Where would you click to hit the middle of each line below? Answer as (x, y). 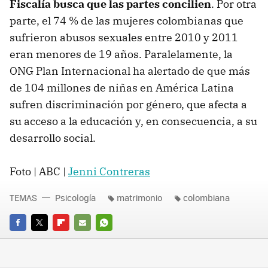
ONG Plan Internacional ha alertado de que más (130, 71)
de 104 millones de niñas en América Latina (122, 88)
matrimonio (139, 198)
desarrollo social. (53, 138)
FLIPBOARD (74, 239)
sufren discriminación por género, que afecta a (128, 105)
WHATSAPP (117, 239)
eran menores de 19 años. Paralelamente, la (121, 54)
